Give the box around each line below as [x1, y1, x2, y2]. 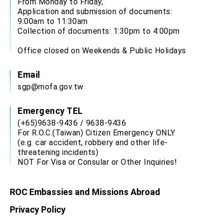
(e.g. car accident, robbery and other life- [18, 138, 168, 148]
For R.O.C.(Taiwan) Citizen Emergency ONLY [18, 128, 175, 138]
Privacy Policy [10, 204, 66, 215]
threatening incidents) [18, 148, 98, 157]
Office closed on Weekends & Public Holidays [18, 46, 186, 56]
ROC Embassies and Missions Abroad [10, 187, 160, 197]
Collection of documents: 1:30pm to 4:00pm [18, 26, 180, 36]
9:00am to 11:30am [18, 17, 88, 26]
